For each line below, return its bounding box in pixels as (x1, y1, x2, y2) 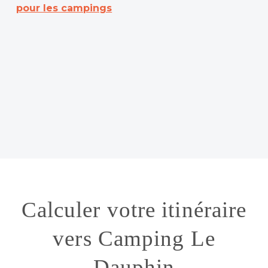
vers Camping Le (53, 226, 215, 251)
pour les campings (16, 2, 112, 14)
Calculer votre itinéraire (21, 197, 247, 222)
